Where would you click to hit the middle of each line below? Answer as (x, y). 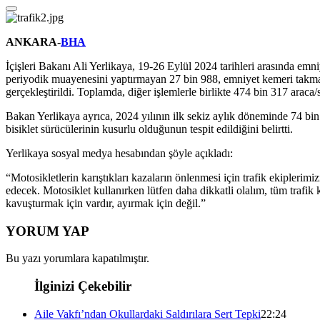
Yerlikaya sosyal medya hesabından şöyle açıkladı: (119, 153)
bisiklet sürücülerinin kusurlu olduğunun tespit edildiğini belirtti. (149, 129)
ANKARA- (33, 41)
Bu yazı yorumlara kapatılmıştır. (77, 259)
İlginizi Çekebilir (83, 286)
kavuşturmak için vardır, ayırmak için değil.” (106, 203)
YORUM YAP (47, 231)
